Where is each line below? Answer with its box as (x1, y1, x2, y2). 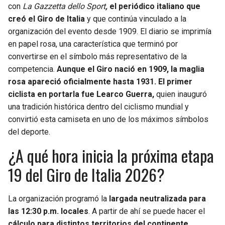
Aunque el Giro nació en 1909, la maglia (57, 64, 204, 74)
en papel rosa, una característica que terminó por (8, 39, 178, 49)
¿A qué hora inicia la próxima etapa (8, 144, 214, 168)
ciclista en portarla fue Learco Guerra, (8, 89, 154, 99)
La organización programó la (8, 194, 109, 204)
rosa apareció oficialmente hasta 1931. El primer (8, 77, 192, 87)
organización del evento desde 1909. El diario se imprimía (8, 27, 211, 37)
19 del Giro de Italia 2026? (8, 163, 165, 187)
